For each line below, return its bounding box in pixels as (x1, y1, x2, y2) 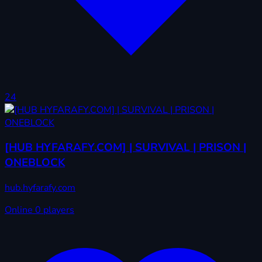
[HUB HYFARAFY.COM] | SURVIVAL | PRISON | (5, 140, 246, 156)
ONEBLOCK (5, 155, 65, 171)
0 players (35, 203, 74, 216)
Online (5, 203, 35, 216)
